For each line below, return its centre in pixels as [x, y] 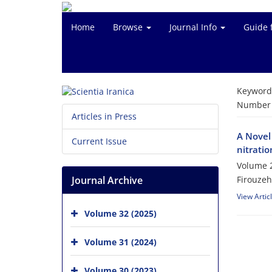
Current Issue [99, 141]
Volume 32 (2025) [121, 213]
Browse [129, 27]
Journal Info [194, 27]
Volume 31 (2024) [121, 242]
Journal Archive [107, 181]
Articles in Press [104, 117]
